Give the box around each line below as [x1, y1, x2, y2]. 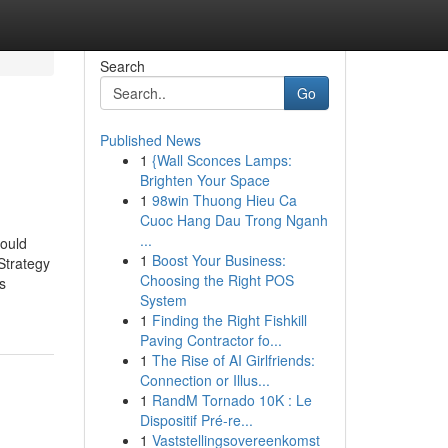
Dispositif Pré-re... [139, 410, 253, 430]
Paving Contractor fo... [139, 330, 282, 350]
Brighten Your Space [139, 170, 270, 190]
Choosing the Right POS [139, 270, 294, 290]
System [139, 290, 187, 310]
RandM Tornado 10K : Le [151, 390, 312, 410]
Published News [99, 130, 201, 150]
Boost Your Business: [151, 250, 286, 270]
